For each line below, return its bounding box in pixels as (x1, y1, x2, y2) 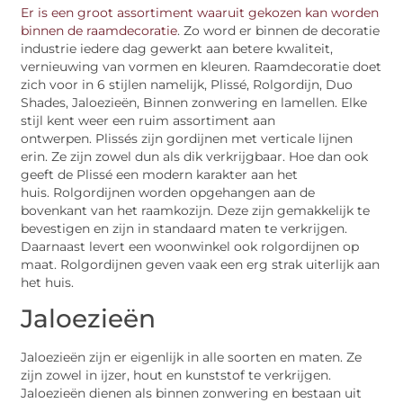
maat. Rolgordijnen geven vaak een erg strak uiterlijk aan (21, 256, 381, 272)
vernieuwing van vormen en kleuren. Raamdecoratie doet (21, 58, 382, 74)
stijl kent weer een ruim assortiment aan (21, 112, 276, 128)
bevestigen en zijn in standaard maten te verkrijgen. (21, 220, 348, 236)
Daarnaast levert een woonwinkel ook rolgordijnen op (21, 238, 360, 254)
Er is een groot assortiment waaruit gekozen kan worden (21, 4, 380, 20)
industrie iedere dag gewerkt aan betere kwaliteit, (21, 40, 334, 56)
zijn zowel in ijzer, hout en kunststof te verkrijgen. (21, 368, 332, 383)
